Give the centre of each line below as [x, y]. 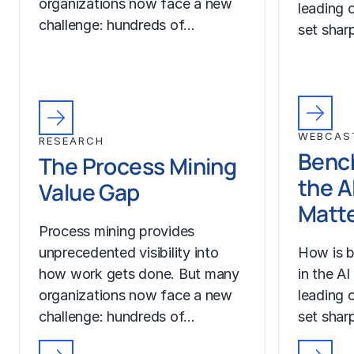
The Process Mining [138, 166]
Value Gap [89, 192]
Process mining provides [117, 231]
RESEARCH [72, 141]
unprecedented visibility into [129, 252]
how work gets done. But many [139, 273]
